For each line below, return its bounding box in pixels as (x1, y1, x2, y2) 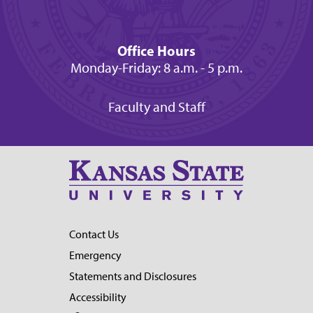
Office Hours (117, 41, 196, 59)
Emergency (69, 249, 122, 263)
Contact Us (69, 228, 119, 242)
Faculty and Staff (108, 98, 205, 115)
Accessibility (69, 291, 126, 305)
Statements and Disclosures (69, 270, 196, 284)
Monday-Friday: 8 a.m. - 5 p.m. (71, 59, 242, 76)
